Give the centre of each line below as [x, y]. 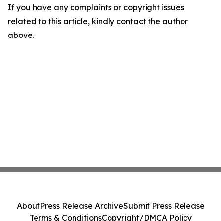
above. [21, 35]
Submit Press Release [164, 206]
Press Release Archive [81, 206]
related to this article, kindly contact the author [98, 21]
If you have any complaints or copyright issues [96, 8]
